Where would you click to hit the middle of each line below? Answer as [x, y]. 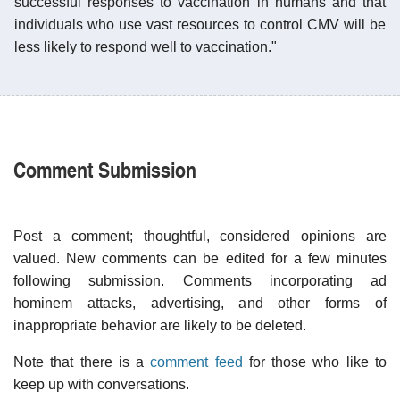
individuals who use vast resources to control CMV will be [200, 24]
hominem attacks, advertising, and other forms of [200, 303]
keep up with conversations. [101, 384]
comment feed [196, 362]
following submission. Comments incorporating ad [200, 280]
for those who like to [315, 362]
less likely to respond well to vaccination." [146, 46]
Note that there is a [82, 362]
